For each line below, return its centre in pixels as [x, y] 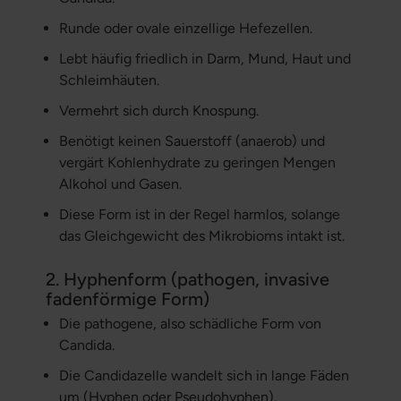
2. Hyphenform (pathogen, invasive [187, 280]
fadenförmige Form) [127, 299]
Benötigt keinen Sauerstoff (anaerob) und [192, 141]
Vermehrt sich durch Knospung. [158, 111]
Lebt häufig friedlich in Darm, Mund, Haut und [205, 59]
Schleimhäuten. [109, 81]
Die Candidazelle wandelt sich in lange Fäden [204, 376]
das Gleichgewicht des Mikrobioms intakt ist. [201, 236]
